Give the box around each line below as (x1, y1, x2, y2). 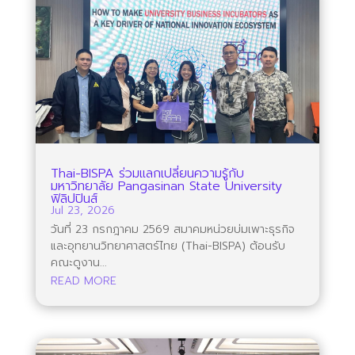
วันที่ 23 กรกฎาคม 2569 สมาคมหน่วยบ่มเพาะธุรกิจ (50, 220, 295, 238)
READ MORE (50, 272, 116, 289)
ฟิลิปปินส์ (50, 189, 97, 208)
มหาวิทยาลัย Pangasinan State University (50, 176, 282, 196)
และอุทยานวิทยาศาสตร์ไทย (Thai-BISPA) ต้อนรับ (50, 237, 285, 254)
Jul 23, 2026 (50, 201, 115, 219)
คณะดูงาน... (50, 254, 107, 271)
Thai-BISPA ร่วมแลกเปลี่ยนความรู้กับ (50, 163, 244, 183)
